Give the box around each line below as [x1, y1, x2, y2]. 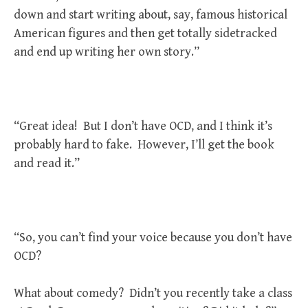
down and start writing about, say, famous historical [14, 8, 287, 22]
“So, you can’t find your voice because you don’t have [14, 230, 292, 245]
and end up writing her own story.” [14, 45, 199, 59]
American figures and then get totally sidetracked [14, 26, 277, 41]
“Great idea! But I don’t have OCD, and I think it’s [14, 119, 272, 133]
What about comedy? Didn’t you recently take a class [14, 286, 292, 300]
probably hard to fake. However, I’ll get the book [14, 137, 274, 152]
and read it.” [14, 156, 80, 170]
